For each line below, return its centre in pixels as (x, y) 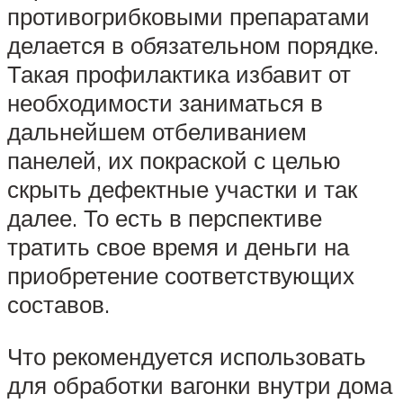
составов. (58, 304)
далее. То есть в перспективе (165, 217)
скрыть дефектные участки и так (182, 188)
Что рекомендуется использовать (187, 356)
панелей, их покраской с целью (174, 160)
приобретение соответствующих (181, 275)
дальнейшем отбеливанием (157, 131)
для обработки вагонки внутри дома (200, 385)
